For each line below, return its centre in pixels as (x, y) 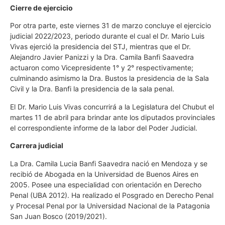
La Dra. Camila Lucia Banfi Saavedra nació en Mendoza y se (109, 163)
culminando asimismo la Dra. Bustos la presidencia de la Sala (109, 78)
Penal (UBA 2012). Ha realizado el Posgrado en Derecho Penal (112, 195)
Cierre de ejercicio (41, 8)
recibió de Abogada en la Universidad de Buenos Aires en (104, 174)
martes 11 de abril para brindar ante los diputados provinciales (113, 117)
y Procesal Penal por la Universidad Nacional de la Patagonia (110, 205)
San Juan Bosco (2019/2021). (59, 216)
